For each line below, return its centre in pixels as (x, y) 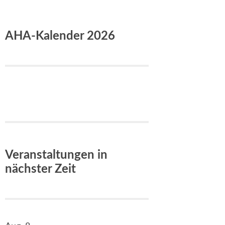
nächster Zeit (40, 169)
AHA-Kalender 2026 (60, 36)
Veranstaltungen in (56, 155)
